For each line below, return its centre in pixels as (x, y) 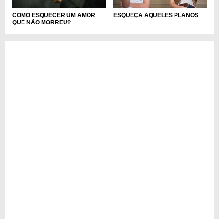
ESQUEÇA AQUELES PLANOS (156, 15)
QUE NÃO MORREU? (42, 22)
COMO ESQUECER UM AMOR (54, 15)
